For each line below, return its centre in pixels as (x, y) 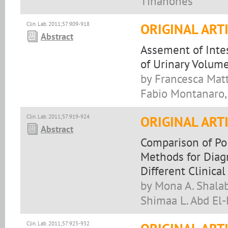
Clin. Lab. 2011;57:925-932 (58, 223)
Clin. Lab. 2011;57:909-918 (58, 24)
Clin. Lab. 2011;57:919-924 (58, 117)
